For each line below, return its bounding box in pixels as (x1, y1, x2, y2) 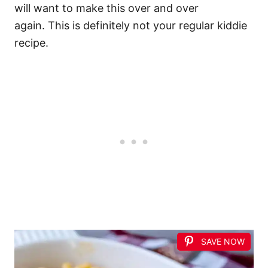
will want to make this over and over (14, 2, 199, 14)
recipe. (14, 36, 48, 49)
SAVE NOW (201, 236, 245, 246)
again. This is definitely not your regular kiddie (14, 19, 247, 32)
